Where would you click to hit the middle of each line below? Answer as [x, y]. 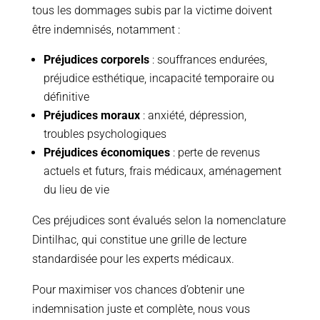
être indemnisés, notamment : [106, 30]
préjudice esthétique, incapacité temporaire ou [159, 79]
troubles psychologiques [105, 134]
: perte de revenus [215, 153]
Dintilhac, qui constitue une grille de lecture [139, 240]
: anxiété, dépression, [193, 116]
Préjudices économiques [106, 153]
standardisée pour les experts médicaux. [133, 259]
